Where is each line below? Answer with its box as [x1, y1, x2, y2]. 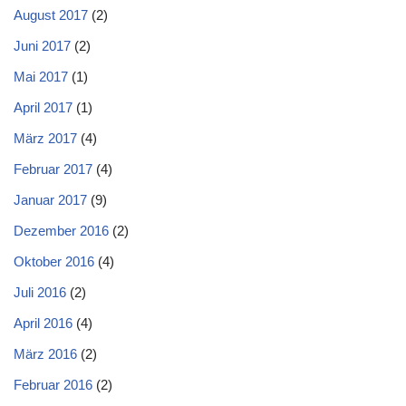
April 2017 [14, 100, 72, 115]
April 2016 [14, 315, 72, 331]
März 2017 [14, 130, 77, 146]
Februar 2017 [14, 161, 92, 177]
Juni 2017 [14, 38, 71, 53]
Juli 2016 [14, 285, 66, 300]
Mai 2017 [14, 69, 68, 84]
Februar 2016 [14, 377, 92, 392]
